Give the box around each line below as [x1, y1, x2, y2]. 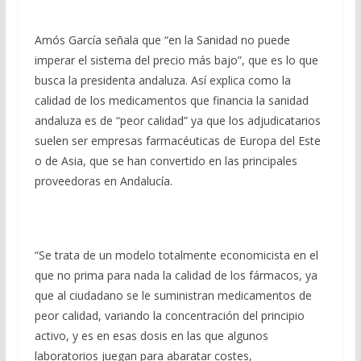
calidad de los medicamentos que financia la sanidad [34, 93, 309, 108]
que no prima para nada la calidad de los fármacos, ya [34, 268, 317, 283]
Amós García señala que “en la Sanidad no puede [34, 32, 290, 48]
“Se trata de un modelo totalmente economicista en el [34, 247, 318, 263]
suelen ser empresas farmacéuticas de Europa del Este [34, 133, 321, 148]
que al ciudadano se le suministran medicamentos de [34, 288, 312, 303]
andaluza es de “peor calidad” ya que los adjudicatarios [34, 113, 321, 128]
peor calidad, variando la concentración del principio [34, 308, 305, 323]
